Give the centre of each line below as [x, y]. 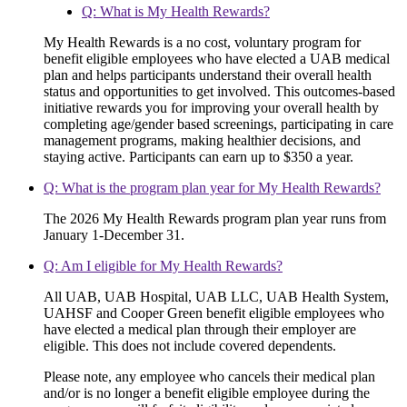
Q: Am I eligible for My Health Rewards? [163, 266]
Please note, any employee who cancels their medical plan [209, 377]
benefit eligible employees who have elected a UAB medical [217, 59]
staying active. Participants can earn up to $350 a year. [199, 157]
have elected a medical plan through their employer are [200, 330]
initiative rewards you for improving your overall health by [211, 108]
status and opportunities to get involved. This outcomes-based [219, 92]
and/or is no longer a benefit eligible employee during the [207, 393]
